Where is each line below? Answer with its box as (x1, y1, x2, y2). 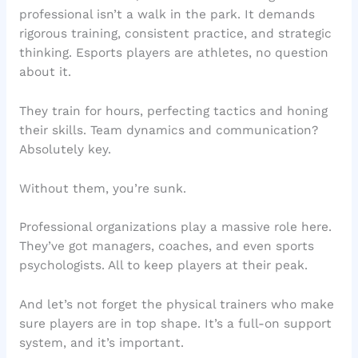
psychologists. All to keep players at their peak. (18, 258, 308, 273)
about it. (18, 64, 71, 79)
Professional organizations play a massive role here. (18, 220, 332, 235)
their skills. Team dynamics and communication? (18, 122, 318, 137)
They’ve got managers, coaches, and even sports (18, 239, 314, 254)
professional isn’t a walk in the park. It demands (18, 6, 315, 22)
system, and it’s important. (18, 336, 184, 351)
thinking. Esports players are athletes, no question (18, 45, 328, 60)
